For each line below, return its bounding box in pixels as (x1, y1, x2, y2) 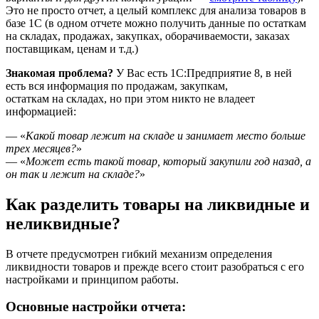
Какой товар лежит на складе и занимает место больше (26, 129, 305, 142)
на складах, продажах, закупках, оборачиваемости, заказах (6, 29, 290, 42)
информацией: (6, 105, 76, 117)
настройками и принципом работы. (6, 273, 179, 286)
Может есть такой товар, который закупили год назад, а (26, 155, 311, 167)
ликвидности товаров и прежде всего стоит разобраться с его (6, 260, 304, 273)
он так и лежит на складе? (6, 167, 140, 180)
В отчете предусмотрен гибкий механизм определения (6, 247, 272, 260)
